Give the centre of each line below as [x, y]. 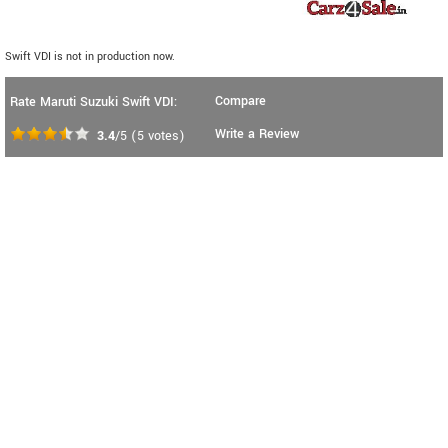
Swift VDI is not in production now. [90, 57]
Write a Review [257, 134]
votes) [164, 136]
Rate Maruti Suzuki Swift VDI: [93, 102]
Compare [240, 101]
